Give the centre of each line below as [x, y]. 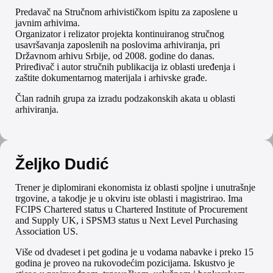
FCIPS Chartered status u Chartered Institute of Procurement [131, 210]
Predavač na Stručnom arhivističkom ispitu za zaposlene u [126, 12]
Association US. [47, 232]
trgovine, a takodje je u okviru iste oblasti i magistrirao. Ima [129, 199]
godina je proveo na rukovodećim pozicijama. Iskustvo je [125, 263]
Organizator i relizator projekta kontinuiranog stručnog [120, 34]
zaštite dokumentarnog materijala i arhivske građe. [111, 78]
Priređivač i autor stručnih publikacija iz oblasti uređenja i [125, 67]
